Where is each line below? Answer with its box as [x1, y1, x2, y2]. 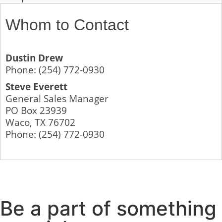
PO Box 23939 [5, 103, 67, 117]
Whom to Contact [5, 16, 129, 34]
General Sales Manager [5, 91, 109, 105]
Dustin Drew [5, 51, 63, 64]
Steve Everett [5, 79, 67, 93]
